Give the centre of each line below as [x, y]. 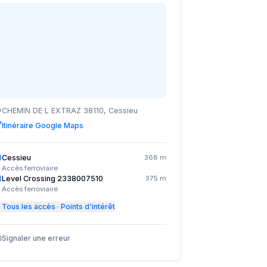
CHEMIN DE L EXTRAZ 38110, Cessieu [70, 111]
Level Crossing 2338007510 [52, 178]
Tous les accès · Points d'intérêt [58, 207]
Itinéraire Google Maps [43, 125]
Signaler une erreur [36, 238]
